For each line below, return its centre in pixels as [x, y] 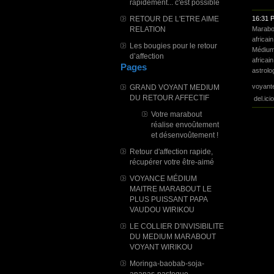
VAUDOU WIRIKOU [162, 209]
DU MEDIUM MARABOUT [173, 236]
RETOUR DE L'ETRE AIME [174, 18]
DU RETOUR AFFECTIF [169, 97]
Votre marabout [176, 114]
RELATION [148, 29]
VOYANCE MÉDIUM [163, 178]
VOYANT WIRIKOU [161, 246]
